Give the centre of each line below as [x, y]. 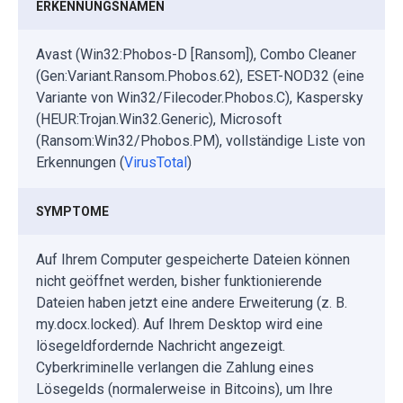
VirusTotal [156, 162]
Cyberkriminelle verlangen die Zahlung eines [175, 367]
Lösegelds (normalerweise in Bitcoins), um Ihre [184, 389]
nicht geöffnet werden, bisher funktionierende [179, 281]
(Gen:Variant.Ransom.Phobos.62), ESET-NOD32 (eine [200, 76]
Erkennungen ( [80, 162]
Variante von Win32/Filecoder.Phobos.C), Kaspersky [200, 97]
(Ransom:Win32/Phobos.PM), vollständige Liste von [201, 140]
